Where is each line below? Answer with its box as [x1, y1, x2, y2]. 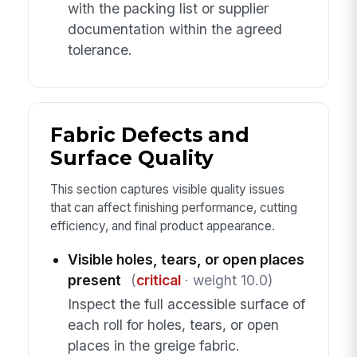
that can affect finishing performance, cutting [49, 200, 297, 216]
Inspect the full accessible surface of [67, 296, 305, 313]
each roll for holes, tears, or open [67, 316, 279, 334]
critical [135, 271, 181, 288]
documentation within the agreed [67, 20, 282, 37]
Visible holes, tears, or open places [67, 250, 304, 268]
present [67, 271, 121, 288]
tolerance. [67, 41, 132, 58]
